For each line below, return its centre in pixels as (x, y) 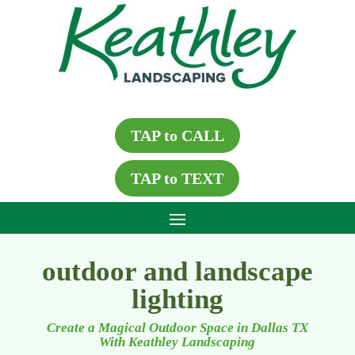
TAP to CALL (177, 136)
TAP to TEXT (177, 178)
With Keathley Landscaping (177, 342)
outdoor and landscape (177, 271)
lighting (177, 299)
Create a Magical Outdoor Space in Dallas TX (177, 328)
